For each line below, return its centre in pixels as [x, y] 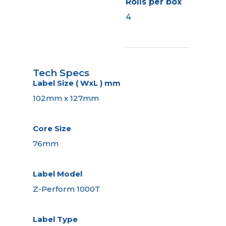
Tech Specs [61, 73]
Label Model [57, 174]
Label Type [55, 219]
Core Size [52, 128]
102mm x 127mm [66, 98]
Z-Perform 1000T [66, 189]
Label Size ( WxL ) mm [76, 83]
